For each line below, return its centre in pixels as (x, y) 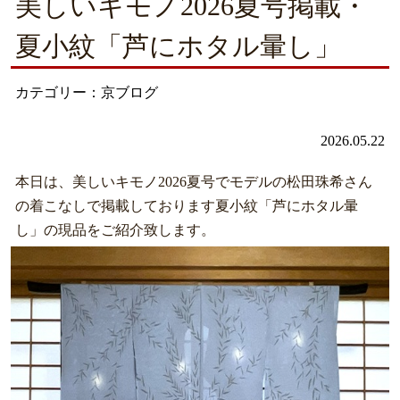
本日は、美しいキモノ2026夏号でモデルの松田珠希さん (193, 181)
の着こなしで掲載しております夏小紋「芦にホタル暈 (186, 205)
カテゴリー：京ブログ (86, 92)
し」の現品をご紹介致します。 (115, 229)
